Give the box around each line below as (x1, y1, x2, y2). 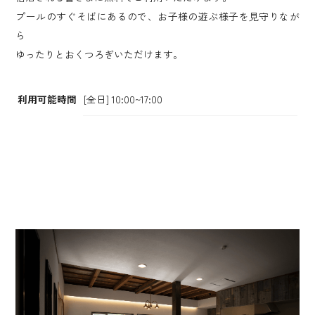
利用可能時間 (18, 91, 77, 106)
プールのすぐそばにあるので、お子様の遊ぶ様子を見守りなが (15, 9, 300, 23)
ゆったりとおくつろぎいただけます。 (15, 47, 184, 61)
